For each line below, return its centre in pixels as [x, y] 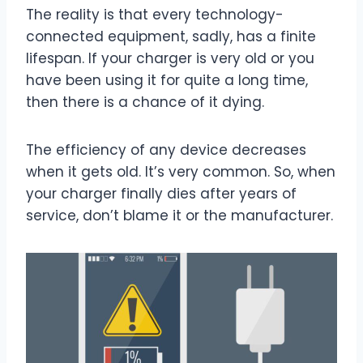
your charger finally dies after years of [161, 194]
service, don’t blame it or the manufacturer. [179, 216]
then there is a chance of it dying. [147, 102]
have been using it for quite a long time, [167, 81]
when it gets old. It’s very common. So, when [181, 172]
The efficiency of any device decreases [166, 150]
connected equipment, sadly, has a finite [171, 37]
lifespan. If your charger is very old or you [170, 59]
